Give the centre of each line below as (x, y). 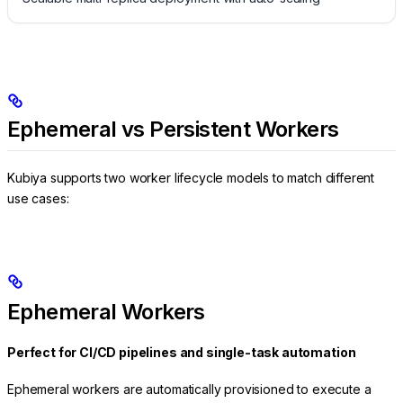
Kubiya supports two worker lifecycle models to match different (191, 177)
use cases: (38, 198)
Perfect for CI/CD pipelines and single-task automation (182, 353)
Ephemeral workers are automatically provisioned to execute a (189, 389)
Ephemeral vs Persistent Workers (173, 130)
